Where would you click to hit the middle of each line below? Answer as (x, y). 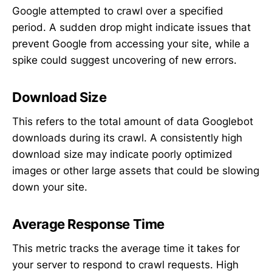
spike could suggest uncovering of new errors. (124, 60)
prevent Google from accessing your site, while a (131, 44)
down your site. (50, 187)
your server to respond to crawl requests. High (125, 264)
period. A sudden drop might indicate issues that (131, 28)
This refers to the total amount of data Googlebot (133, 121)
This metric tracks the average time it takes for (126, 248)
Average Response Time (88, 224)
